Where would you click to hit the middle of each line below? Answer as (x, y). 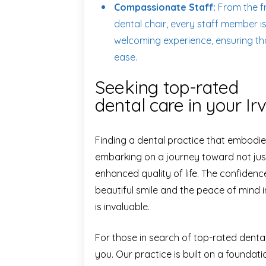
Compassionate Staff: (165, 7)
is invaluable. (122, 207)
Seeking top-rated (167, 87)
